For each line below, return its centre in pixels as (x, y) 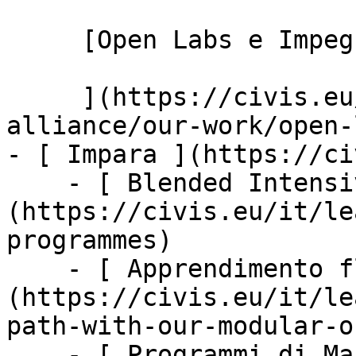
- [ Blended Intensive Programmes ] (37, 183)
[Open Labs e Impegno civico (44, 40)
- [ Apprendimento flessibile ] (37, 269)
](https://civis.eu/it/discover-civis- (44, 97)
